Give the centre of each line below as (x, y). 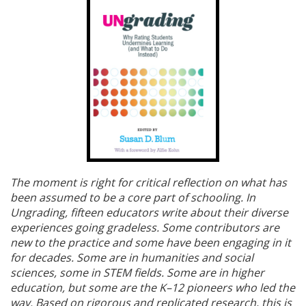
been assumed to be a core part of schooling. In (133, 198)
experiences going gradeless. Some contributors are (145, 228)
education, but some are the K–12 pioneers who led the (153, 288)
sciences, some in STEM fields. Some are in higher (137, 273)
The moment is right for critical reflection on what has (149, 183)
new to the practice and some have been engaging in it (151, 243)
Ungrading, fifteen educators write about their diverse (149, 213)
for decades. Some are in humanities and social (132, 258)
